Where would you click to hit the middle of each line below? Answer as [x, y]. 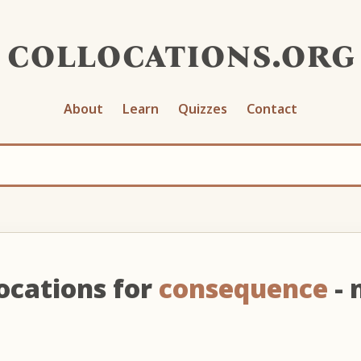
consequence [243, 288]
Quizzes [203, 108]
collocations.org [180, 54]
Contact [272, 108]
